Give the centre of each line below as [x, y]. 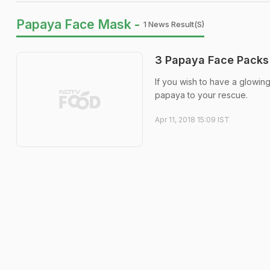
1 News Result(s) [174, 24]
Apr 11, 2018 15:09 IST [192, 120]
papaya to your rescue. [201, 95]
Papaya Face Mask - [78, 24]
